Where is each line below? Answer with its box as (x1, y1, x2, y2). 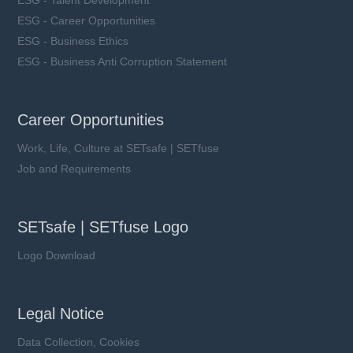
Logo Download (17, 248, 96, 262)
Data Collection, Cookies (17, 335, 140, 348)
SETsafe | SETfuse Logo (17, 217, 189, 236)
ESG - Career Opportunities (17, 13, 156, 27)
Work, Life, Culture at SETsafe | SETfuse (17, 141, 220, 154)
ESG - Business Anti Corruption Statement (17, 54, 228, 68)
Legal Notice (17, 304, 105, 322)
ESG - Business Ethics (17, 34, 129, 47)
